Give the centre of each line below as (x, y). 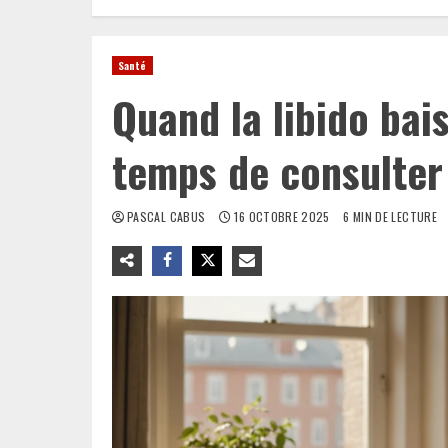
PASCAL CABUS (168, 216)
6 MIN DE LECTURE (390, 216)
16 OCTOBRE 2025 (282, 216)
